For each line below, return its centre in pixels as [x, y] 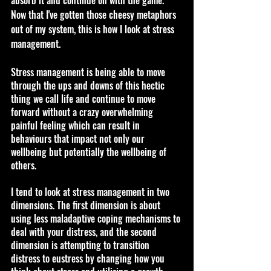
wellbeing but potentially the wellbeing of [90, 152]
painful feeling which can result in [77, 125]
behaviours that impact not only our [79, 138]
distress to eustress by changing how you [89, 258]
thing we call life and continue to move [84, 98]
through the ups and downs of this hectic [89, 85]
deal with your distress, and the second [85, 231]
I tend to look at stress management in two [91, 191]
